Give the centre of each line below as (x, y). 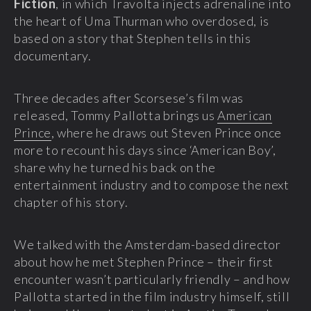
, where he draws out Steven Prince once (166, 132)
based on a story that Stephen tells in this (133, 38)
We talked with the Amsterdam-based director (148, 244)
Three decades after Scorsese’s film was (129, 98)
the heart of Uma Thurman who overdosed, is (142, 20)
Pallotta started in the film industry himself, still (152, 296)
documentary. (53, 55)
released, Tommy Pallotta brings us (116, 115)
